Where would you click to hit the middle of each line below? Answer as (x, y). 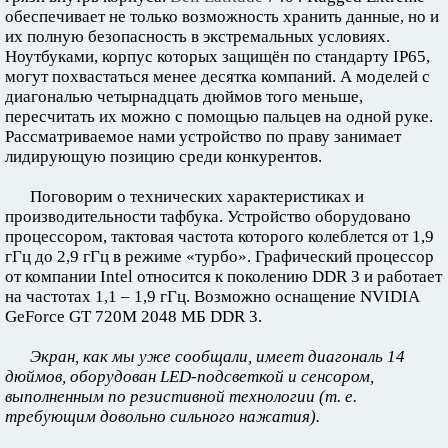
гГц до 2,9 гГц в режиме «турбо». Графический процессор (219, 257)
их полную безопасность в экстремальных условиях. (197, 37)
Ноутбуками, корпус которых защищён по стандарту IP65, (217, 57)
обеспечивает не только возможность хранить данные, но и (222, 17)
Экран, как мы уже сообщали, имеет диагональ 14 (217, 357)
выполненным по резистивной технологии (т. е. (181, 397)
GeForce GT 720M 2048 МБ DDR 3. (133, 317)
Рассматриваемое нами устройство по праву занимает (203, 137)
